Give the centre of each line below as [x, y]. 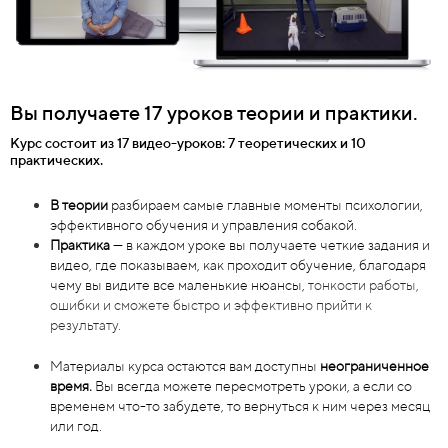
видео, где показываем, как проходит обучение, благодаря [238, 264]
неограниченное [374, 365]
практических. [56, 159]
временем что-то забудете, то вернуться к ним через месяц [240, 405]
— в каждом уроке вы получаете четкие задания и [270, 244]
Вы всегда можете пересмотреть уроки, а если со [253, 385]
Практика [80, 244]
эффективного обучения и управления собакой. [203, 224]
